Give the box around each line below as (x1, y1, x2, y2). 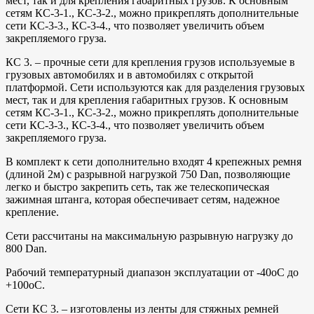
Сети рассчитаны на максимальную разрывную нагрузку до (6, 230, 293, 243)
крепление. (6, 206, 59, 219)
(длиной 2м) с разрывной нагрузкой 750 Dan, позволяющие (6, 168, 290, 181)
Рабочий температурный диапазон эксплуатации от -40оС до (6, 266, 299, 279)
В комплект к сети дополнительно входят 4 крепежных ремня (6, 156, 301, 168)
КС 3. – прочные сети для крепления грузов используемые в (6, 56, 295, 69)
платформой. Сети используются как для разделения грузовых (6, 81, 305, 94)
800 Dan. (6, 243, 47, 255)
